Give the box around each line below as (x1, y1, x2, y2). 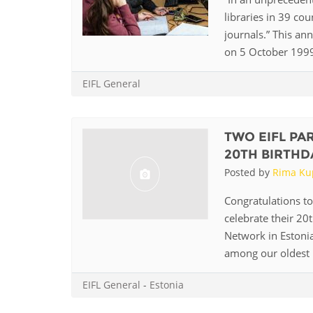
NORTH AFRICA (175, 22, 256, 36)
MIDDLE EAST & (175, 8, 259, 22)
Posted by (224, 165, 272, 179)
